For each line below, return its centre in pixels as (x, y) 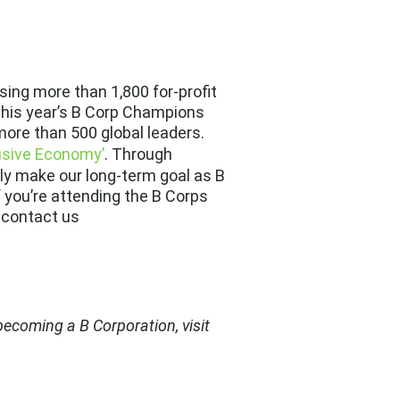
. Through (138, 154)
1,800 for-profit (164, 92)
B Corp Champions (138, 112)
